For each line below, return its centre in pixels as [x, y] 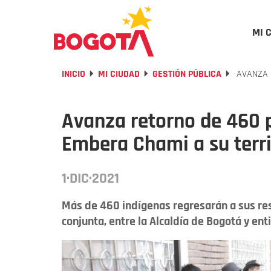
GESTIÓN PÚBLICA [187, 74]
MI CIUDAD [119, 74]
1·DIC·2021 [90, 178]
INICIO [73, 74]
